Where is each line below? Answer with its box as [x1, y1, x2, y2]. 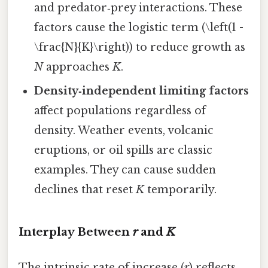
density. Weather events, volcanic [34, 124, 214, 138]
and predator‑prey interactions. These [34, 1, 243, 15]
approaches [43, 60, 113, 74]
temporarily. [144, 183, 217, 197]
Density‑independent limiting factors [34, 84, 249, 98]
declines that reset [34, 183, 136, 197]
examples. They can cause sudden [34, 163, 217, 177]
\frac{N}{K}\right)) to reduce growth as [34, 41, 246, 54]
